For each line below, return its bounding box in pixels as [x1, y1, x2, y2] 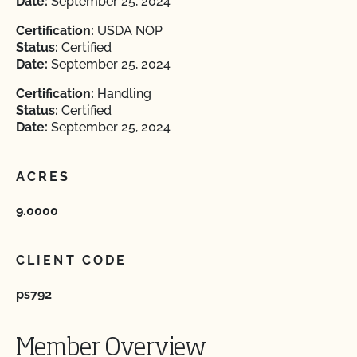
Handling [94, 86, 151, 101]
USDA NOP [94, 23, 163, 38]
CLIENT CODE [16, 253, 127, 268]
